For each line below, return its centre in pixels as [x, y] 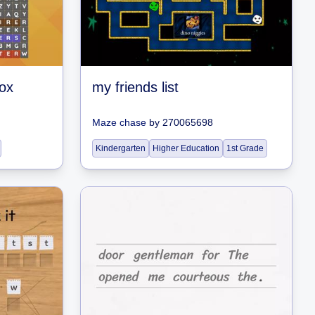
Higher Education [186, 148]
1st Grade [245, 148]
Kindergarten [121, 148]
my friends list [135, 87]
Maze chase [119, 122]
